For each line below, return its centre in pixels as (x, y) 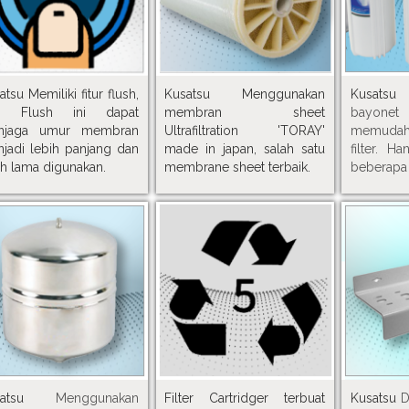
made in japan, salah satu (245, 148)
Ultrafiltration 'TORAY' (245, 130)
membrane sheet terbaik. (238, 167)
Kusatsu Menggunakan (245, 94)
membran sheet (245, 112)
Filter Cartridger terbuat (245, 398)
